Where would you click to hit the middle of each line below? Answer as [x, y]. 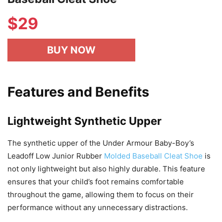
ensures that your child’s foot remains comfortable [96, 182]
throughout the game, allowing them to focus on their [101, 195]
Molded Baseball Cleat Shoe [153, 156]
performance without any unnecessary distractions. [98, 208]
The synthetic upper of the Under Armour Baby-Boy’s [101, 143]
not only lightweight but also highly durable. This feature [106, 169]
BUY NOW [71, 50]
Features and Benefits [78, 92]
